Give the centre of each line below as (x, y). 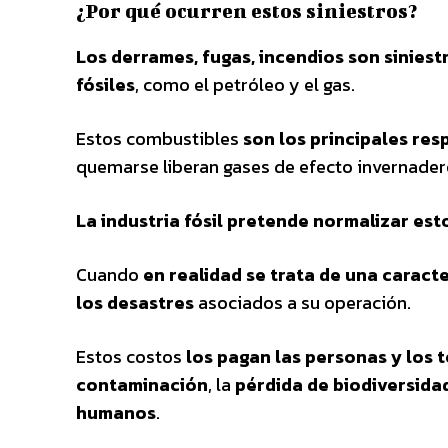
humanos (116, 412)
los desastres (135, 302)
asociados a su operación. (302, 302)
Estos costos (129, 356)
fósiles (105, 84)
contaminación (142, 384)
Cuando (109, 274)
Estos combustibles (159, 138)
